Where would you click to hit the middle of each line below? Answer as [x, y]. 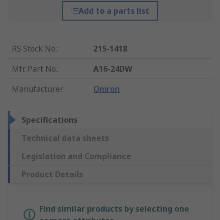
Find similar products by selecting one [114, 209]
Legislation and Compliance [76, 156]
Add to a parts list [114, 11]
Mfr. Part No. [35, 69]
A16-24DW [113, 69]
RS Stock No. [34, 49]
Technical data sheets [65, 138]
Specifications [50, 120]
